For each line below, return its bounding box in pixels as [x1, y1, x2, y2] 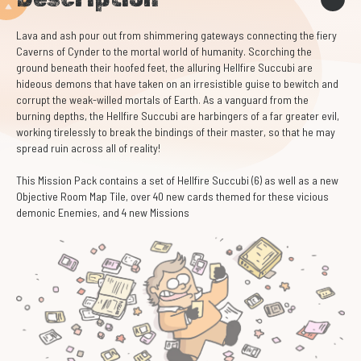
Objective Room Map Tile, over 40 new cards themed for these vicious [16, 189, 329, 203]
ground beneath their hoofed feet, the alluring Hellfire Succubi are [16, 60, 313, 74]
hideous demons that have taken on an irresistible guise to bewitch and [16, 77, 338, 90]
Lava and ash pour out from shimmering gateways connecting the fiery [16, 28, 337, 42]
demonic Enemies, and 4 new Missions [16, 205, 189, 219]
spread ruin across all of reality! [16, 141, 160, 155]
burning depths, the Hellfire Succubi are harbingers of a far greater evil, [16, 109, 339, 122]
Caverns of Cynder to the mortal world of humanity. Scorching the [16, 44, 312, 58]
